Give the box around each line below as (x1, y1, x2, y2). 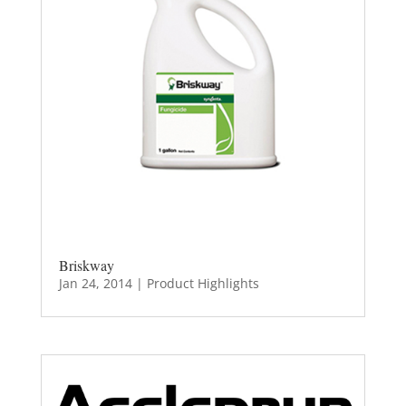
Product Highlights (146, 274, 259, 292)
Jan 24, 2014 (58, 274, 132, 292)
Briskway (58, 255, 114, 275)
